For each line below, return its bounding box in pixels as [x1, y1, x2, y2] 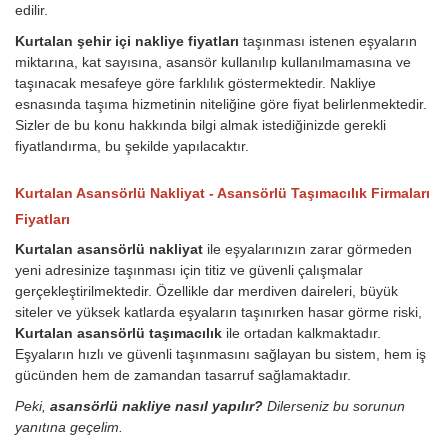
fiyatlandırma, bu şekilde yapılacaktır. [15, 138, 249, 155]
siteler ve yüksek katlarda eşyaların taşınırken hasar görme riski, [15, 304, 422, 321]
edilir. [15, 2, 48, 19]
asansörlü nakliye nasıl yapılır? [50, 398, 267, 415]
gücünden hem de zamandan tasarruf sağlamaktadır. [15, 367, 351, 384]
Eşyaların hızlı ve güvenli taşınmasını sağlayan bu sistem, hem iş [15, 346, 426, 363]
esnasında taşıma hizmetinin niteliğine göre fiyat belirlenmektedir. [15, 96, 427, 113]
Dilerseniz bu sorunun [267, 398, 405, 415]
